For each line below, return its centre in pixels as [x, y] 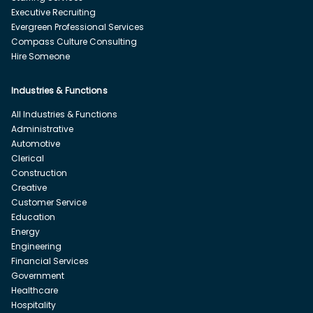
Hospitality [34, 305]
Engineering [36, 246]
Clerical [28, 158]
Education [33, 217]
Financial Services [50, 261]
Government [38, 275]
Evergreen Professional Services [78, 27]
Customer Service [49, 202]
